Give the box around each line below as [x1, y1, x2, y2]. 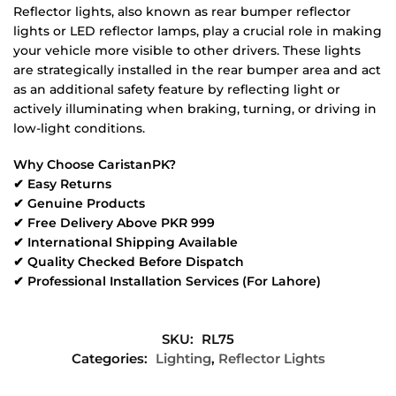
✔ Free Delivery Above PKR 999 [13, 215, 215, 232]
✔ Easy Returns [13, 176, 111, 193]
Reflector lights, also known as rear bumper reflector [13, 3, 351, 19]
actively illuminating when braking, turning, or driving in [13, 100, 377, 117]
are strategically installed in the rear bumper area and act [13, 61, 381, 78]
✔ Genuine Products [13, 195, 145, 212]
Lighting [155, 349, 211, 367]
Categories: [71, 349, 151, 367]
